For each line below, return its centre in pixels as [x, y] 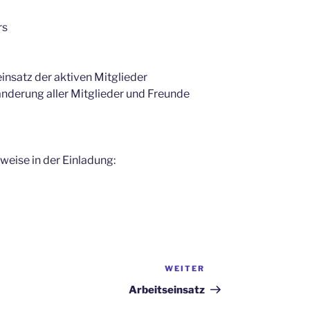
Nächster [229, 271]
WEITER [185, 269]
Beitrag [225, 287]
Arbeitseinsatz [167, 290]
